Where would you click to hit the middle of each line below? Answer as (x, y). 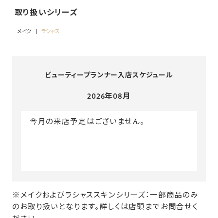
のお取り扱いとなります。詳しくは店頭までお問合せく (105, 207)
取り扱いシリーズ (46, 12)
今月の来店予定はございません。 (87, 121)
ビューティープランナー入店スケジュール (109, 75)
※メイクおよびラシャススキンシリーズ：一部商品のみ (105, 195)
